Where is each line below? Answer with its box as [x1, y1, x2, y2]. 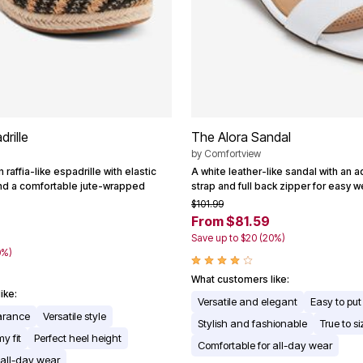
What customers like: [191, 273, 289, 286]
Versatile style [43, 310, 106, 323]
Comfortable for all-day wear [198, 339, 332, 352]
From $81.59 [191, 213, 270, 230]
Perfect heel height [34, 331, 122, 345]
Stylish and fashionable [198, 317, 307, 331]
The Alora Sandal [191, 129, 291, 146]
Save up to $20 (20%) [191, 232, 285, 245]
